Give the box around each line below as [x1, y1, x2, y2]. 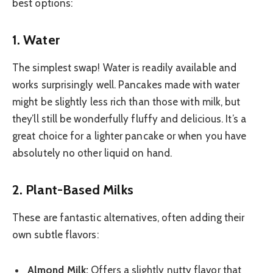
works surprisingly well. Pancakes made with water [12, 79, 240, 91]
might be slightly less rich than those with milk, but [12, 96, 241, 108]
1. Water [12, 31, 60, 48]
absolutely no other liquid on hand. [12, 147, 172, 160]
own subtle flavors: [12, 228, 99, 241]
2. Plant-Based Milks [12, 181, 133, 197]
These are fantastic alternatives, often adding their [12, 211, 245, 224]
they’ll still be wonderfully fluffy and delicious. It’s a [12, 113, 246, 126]
